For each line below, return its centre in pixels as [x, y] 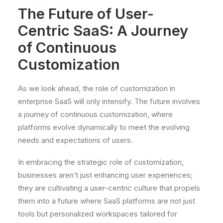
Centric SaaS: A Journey [103, 31]
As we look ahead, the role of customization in [97, 88]
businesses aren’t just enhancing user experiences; [105, 175]
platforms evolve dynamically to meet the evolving [104, 127]
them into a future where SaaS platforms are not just [107, 201]
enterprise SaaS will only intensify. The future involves [109, 101]
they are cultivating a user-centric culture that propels [109, 188]
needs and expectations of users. [75, 140]
